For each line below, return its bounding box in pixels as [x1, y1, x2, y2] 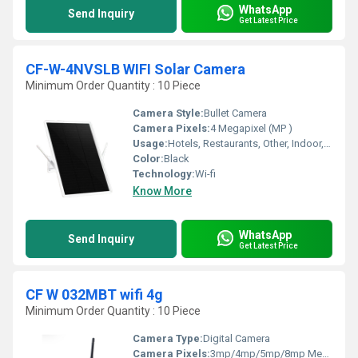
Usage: [133, 137, 168, 149]
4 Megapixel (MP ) [210, 122, 292, 134]
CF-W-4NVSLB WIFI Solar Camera [26, 61, 245, 78]
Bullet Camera [204, 107, 267, 119]
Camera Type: [133, 332, 203, 344]
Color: [133, 153, 164, 165]
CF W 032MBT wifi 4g [26, 286, 163, 303]
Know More [133, 185, 192, 197]
